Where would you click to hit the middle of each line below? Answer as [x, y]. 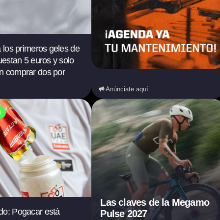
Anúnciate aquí [127, 89]
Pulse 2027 [124, 214]
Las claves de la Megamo [155, 202]
